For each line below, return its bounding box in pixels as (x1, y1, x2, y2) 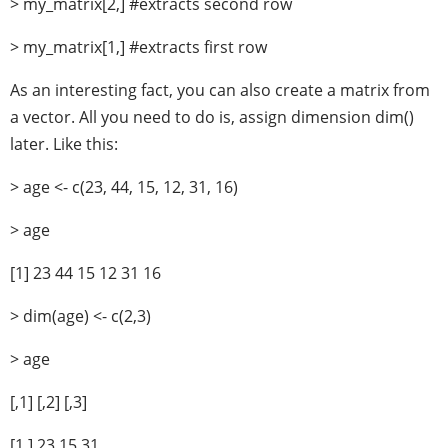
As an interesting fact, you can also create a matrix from (10, 79, 430, 101)
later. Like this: (10, 133, 118, 155)
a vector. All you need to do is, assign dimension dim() (10, 106, 414, 128)
